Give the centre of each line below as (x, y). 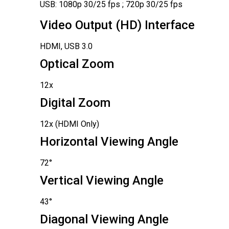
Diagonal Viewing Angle (104, 220)
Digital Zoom (75, 103)
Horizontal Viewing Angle (109, 142)
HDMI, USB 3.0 (66, 47)
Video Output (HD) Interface (117, 25)
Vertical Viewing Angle (101, 181)
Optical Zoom (77, 64)
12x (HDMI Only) (69, 124)
